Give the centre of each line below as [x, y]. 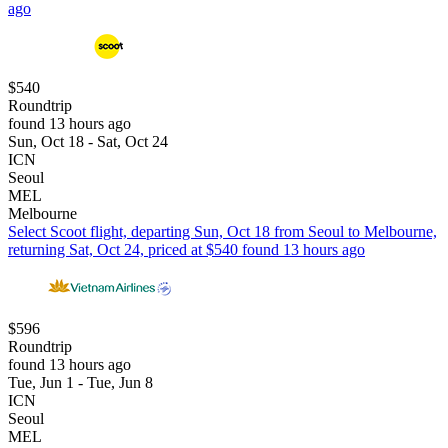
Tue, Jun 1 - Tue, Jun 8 [80, 382]
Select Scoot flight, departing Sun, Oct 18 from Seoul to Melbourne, [222, 231]
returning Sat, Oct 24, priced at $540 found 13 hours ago [186, 249]
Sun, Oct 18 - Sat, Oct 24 [88, 141]
